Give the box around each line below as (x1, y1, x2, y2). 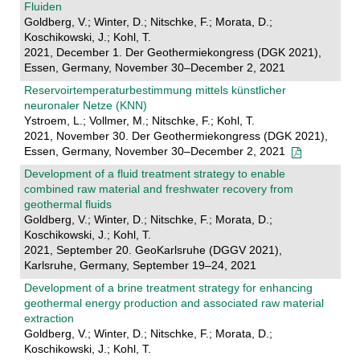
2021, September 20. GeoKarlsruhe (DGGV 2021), (23, 243, 282, 257)
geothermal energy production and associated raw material (23, 297, 324, 310)
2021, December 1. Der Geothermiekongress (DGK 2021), (23, 46, 321, 59)
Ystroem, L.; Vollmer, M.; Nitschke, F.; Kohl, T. (23, 114, 255, 128)
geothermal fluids (23, 198, 112, 211)
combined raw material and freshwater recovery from (23, 182, 293, 196)
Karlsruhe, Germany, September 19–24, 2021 (23, 259, 256, 272)
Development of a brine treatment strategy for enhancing (23, 281, 313, 295)
